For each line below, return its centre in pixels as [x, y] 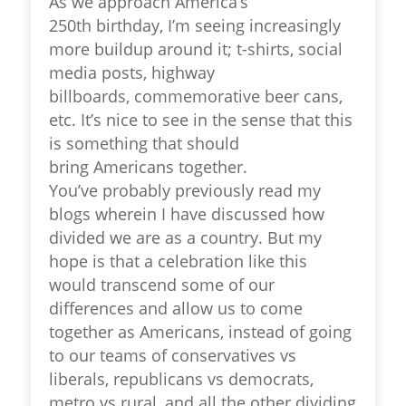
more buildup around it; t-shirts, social [196, 49]
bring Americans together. [149, 167]
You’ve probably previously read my [185, 190]
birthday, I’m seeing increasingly [217, 25]
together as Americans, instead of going [201, 332]
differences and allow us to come [176, 308]
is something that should [145, 143]
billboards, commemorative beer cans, [196, 96]
